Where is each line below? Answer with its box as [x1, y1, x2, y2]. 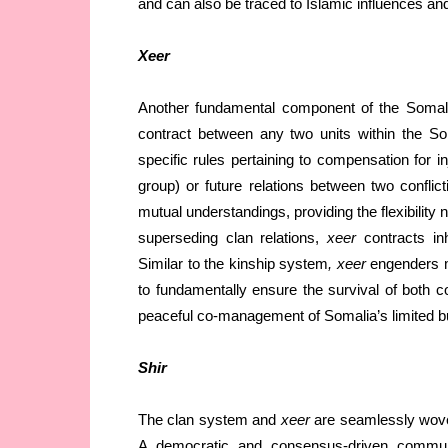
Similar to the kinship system [138, 255, 329, 273]
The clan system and [138, 411, 281, 429]
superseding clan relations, [138, 229, 320, 247]
